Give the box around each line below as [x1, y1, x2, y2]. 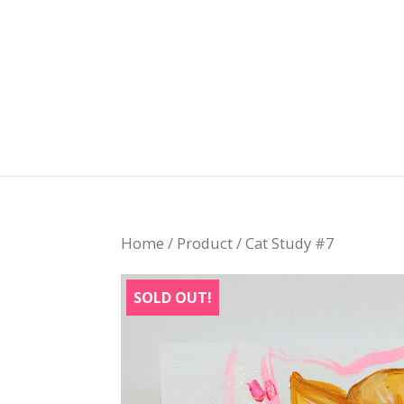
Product [177, 233, 234, 253]
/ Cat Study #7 [233, 233, 335, 253]
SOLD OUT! [133, 287, 213, 308]
